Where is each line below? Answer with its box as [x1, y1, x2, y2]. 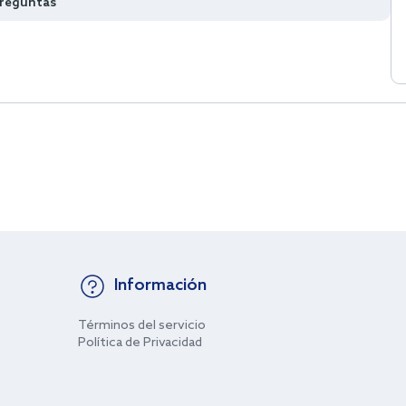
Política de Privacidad [77, 335, 202, 351]
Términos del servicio [77, 318, 206, 333]
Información [113, 275, 207, 295]
